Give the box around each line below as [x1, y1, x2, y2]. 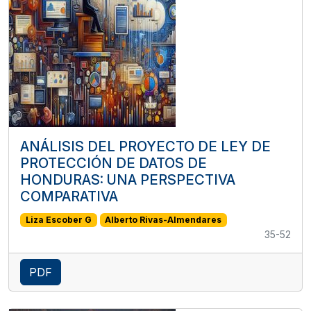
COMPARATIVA [20, 187, 118, 205]
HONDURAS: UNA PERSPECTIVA [20, 171, 235, 188]
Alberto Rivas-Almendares [105, 214, 222, 225]
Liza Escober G [25, 214, 92, 225]
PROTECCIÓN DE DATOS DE [20, 154, 207, 171]
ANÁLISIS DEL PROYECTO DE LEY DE [20, 137, 271, 155]
